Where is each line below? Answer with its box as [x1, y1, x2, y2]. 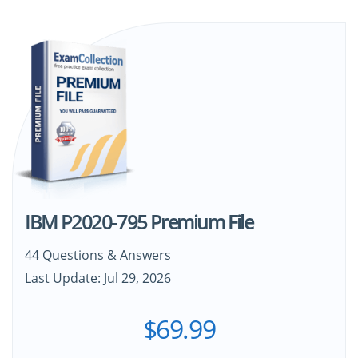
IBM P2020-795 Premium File [25, 209, 253, 236]
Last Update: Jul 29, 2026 [25, 269, 171, 288]
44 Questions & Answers [25, 246, 171, 265]
